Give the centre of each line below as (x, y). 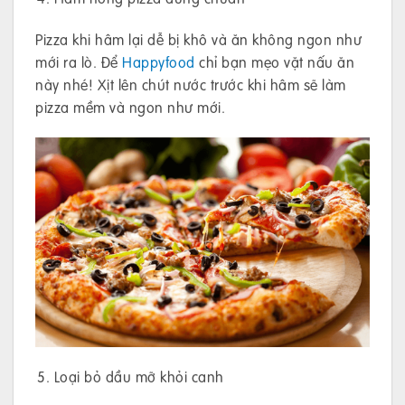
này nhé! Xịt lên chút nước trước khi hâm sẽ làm (191, 85)
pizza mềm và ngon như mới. (130, 108)
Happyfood (159, 62)
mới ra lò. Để (79, 62)
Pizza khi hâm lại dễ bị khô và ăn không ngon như (198, 40)
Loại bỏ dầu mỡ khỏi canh (139, 377)
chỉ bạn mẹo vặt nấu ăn (274, 62)
